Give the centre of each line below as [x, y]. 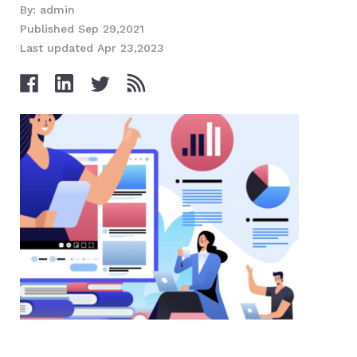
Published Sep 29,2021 [82, 29]
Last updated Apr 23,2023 [92, 48]
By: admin [47, 10]
